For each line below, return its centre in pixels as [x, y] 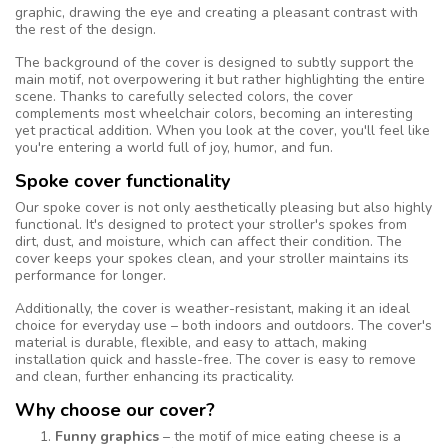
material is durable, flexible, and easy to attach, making [191, 342]
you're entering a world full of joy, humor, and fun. [174, 147]
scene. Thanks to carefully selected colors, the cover [184, 96]
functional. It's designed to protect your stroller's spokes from [211, 224]
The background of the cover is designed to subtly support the [214, 62]
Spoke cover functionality [122, 180]
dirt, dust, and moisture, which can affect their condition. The [208, 241]
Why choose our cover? [115, 409]
